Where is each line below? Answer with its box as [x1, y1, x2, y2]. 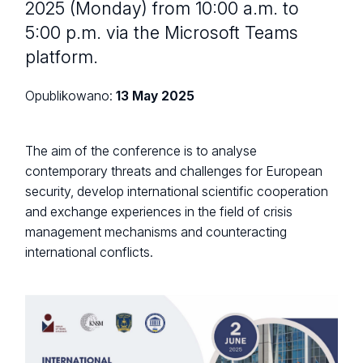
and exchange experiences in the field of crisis [25, 203, 293, 220]
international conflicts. [25, 244, 154, 260]
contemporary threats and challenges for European [25, 163, 323, 179]
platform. [25, 45, 99, 67]
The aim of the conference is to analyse [25, 143, 258, 159]
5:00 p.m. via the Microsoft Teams [25, 21, 299, 43]
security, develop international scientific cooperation [25, 183, 329, 199]
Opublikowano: [25, 88, 117, 105]
